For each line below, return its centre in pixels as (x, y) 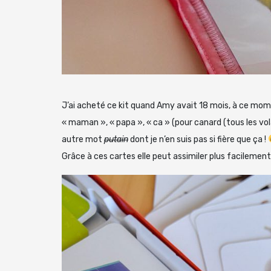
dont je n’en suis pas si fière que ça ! (198, 139)
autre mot (83, 139)
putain (116, 139)
